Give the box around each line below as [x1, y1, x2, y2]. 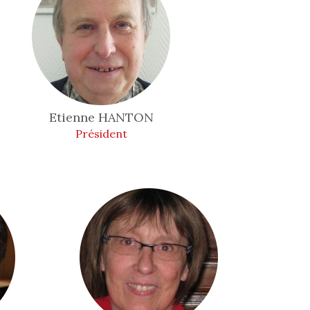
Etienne [48, 109, 98, 125]
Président [75, 127, 127, 140]
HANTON [98, 109, 154, 125]
